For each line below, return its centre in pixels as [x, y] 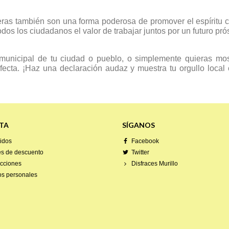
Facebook [145, 141]
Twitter [140, 152]
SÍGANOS [139, 125]
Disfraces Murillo [155, 164]
